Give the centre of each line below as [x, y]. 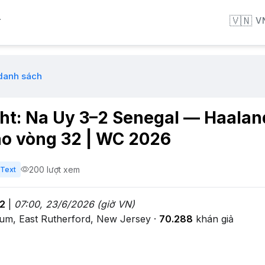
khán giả [213, 219]
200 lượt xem [54, 169]
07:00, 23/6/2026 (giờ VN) [75, 204]
